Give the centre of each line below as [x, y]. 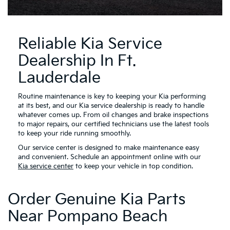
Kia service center [46, 166]
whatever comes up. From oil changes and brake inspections [113, 115]
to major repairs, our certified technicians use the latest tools [113, 124]
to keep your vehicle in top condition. [133, 166]
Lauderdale [59, 78]
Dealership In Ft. [77, 61]
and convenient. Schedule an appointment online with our [109, 157]
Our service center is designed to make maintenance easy [109, 148]
